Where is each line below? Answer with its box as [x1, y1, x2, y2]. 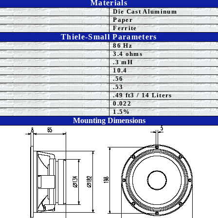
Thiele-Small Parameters [61, 33, 157, 41]
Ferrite [113, 24, 137, 32]
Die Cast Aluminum [113, 8, 177, 15]
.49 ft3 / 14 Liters [113, 91, 172, 99]
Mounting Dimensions [73, 116, 145, 125]
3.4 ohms [113, 50, 143, 57]
